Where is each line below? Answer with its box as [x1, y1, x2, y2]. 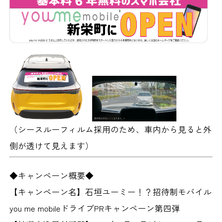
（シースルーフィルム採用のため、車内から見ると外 [9, 123, 212, 135]
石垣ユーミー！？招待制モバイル [85, 185, 212, 198]
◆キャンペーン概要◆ [9, 169, 94, 181]
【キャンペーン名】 [9, 185, 86, 198]
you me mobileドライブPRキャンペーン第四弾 [9, 202, 180, 214]
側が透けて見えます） [9, 139, 94, 152]
